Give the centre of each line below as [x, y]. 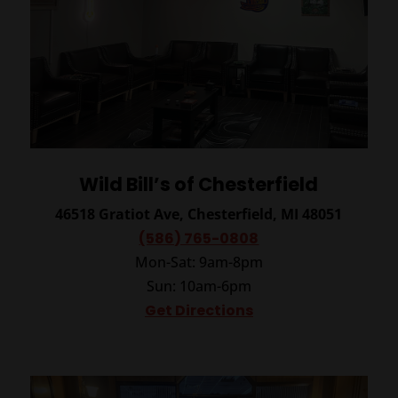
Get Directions [199, 311]
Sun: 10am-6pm [199, 287]
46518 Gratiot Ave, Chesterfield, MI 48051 [199, 215]
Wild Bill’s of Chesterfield [199, 185]
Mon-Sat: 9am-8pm [199, 263]
